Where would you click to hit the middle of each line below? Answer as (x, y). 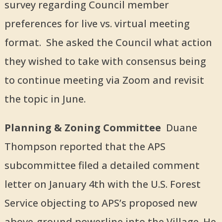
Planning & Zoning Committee (85, 128)
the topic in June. (45, 99)
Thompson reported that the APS (85, 147)
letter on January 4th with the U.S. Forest (102, 184)
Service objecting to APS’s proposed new (101, 203)
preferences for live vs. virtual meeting (97, 24)
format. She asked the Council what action (108, 43)
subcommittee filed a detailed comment (102, 166)
